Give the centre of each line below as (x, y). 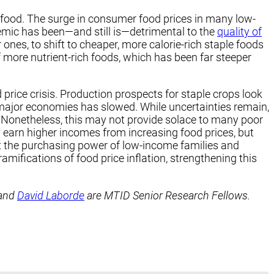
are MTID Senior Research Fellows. (167, 195)
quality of (239, 32)
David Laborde (51, 195)
